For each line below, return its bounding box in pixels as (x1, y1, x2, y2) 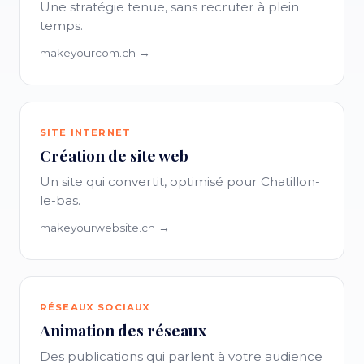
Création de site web (40, 145, 188, 166)
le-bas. (40, 193, 80, 208)
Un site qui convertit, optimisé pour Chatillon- (40, 174, 320, 189)
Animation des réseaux (40, 319, 206, 340)
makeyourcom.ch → (40, 46, 150, 59)
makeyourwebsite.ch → (40, 221, 170, 234)
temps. (40, 18, 83, 33)
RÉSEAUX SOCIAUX (40, 301, 151, 313)
